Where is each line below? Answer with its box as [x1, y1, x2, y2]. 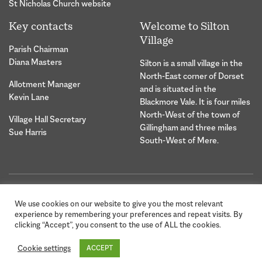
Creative [222, 218, 253, 229]
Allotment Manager [9, 78, 80, 89]
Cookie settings [18, 243, 71, 253]
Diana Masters [9, 56, 62, 67]
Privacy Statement [9, 205, 78, 216]
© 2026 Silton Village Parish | [9, 192, 117, 204]
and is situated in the [140, 82, 216, 94]
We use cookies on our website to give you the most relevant [15, 199, 223, 209]
